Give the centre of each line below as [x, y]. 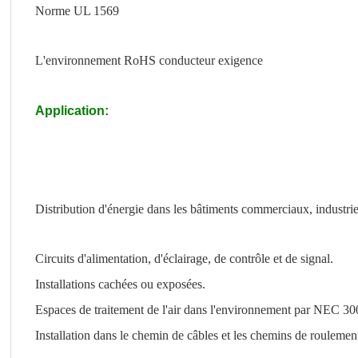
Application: [72, 111]
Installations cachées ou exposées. [120, 284]
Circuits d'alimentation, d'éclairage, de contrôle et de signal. [184, 259]
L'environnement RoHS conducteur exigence [149, 60]
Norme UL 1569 [77, 11]
